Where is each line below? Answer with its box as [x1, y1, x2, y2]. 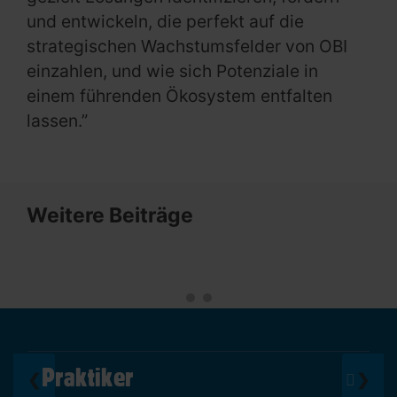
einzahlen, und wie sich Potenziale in [27, 60, 318, 82]
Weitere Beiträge [27, 203, 193, 229]
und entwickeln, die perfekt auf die [27, 11, 304, 33]
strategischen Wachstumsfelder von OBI [27, 35, 347, 58]
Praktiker [42, 362, 134, 392]
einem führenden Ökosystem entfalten [27, 85, 332, 107]
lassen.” [27, 110, 88, 132]
